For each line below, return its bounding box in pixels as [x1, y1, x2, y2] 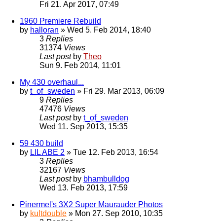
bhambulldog [83, 175, 129, 184]
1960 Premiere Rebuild [20, 17, 101, 26]
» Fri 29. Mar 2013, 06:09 [75, 87, 164, 96]
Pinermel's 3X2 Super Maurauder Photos [20, 200, 163, 209]
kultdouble [30, 209, 67, 218]
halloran [30, 26, 59, 35]
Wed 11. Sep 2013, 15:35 [39, 122, 128, 131]
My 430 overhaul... [20, 78, 84, 87]
